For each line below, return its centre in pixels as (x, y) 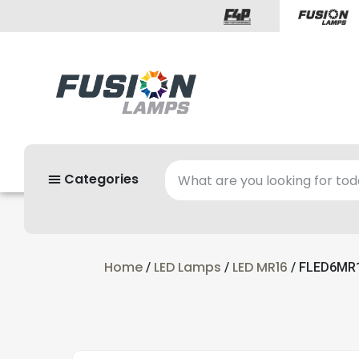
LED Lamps (188, 267)
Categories (100, 179)
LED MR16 (260, 267)
